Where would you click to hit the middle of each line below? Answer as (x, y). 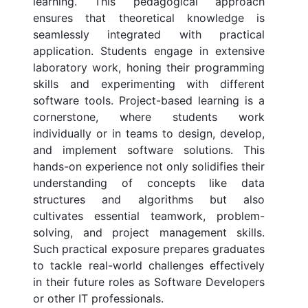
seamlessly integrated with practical (149, 35)
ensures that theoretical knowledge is (149, 18)
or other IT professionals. (98, 299)
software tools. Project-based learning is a (149, 101)
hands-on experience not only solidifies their (149, 167)
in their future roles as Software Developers (149, 282)
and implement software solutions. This (149, 150)
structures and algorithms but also (149, 200)
